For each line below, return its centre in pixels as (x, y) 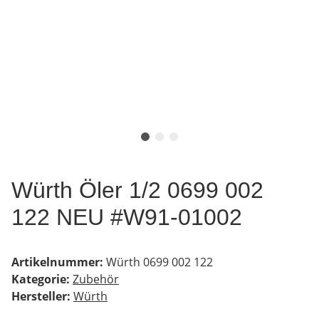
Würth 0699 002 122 (159, 262)
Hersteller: (41, 296)
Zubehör (96, 279)
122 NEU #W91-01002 (127, 217)
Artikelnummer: (59, 262)
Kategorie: (42, 279)
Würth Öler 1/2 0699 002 (137, 190)
